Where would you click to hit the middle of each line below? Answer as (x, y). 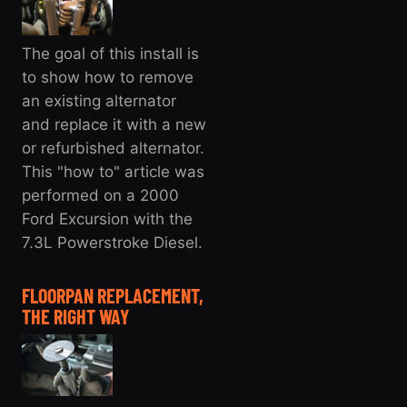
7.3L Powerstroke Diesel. (112, 242)
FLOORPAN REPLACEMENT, (113, 295)
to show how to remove (108, 77)
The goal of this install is (110, 53)
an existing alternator (99, 100)
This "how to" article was (113, 171)
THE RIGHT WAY (75, 316)
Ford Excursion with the (107, 218)
